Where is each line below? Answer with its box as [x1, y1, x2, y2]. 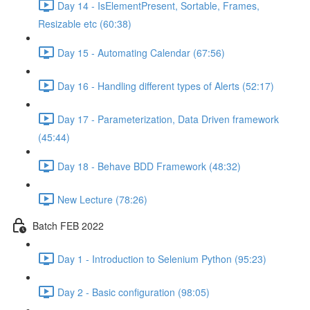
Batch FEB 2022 [33, 218, 104, 232]
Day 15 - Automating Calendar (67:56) [57, 45, 225, 60]
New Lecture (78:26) [57, 192, 147, 206]
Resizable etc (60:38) [38, 17, 131, 30]
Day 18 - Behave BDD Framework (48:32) [57, 158, 241, 173]
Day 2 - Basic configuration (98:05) [57, 284, 210, 299]
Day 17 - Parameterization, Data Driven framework [57, 111, 279, 126]
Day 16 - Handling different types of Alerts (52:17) [57, 78, 274, 93]
